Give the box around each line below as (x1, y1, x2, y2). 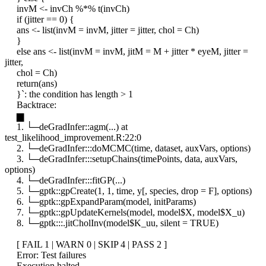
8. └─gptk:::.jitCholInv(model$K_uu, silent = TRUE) (5, 218, 218, 229)
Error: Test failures (5, 250, 86, 261)
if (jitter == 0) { (5, 14, 74, 25)
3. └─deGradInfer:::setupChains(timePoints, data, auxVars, (5, 154, 237, 164)
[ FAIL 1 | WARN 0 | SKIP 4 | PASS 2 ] (5, 239, 167, 250)
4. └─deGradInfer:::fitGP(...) (5, 175, 125, 186)
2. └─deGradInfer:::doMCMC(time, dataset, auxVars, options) (5, 143, 251, 154)
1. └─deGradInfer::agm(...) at (5, 122, 128, 132)
